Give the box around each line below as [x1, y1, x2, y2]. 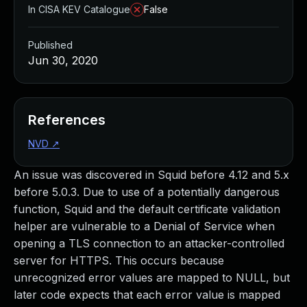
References [28, 112, 106, 128]
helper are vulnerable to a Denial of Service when [14, 219, 275, 233]
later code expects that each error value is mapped [14, 288, 280, 302]
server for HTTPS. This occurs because [14, 254, 224, 267]
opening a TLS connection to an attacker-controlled [14, 236, 284, 250]
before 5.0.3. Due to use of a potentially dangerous [14, 185, 280, 199]
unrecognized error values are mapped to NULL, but [14, 271, 290, 284]
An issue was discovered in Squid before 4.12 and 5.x [14, 168, 289, 182]
